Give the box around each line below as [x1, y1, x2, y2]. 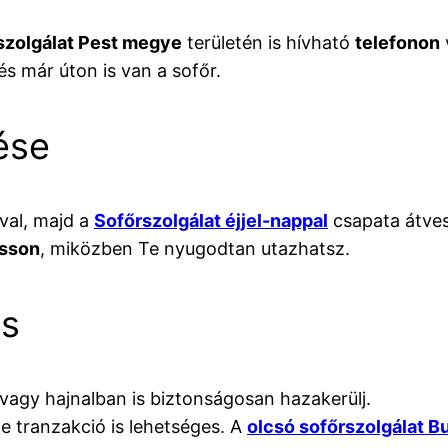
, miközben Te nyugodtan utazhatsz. [40, 237, 350, 259]
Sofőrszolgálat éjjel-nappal [94, 209, 328, 231]
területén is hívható [182, 31, 355, 53]
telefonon [355, 31, 440, 53]
